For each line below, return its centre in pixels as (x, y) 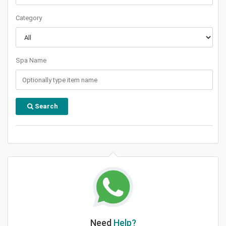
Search (47, 106)
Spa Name (31, 60)
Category (29, 18)
